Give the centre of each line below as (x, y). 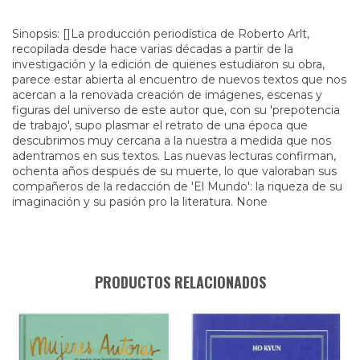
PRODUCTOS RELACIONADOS (180, 282)
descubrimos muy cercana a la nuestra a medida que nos (172, 140)
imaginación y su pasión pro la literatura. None (140, 201)
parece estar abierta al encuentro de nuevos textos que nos (179, 79)
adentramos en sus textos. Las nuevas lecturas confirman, (174, 155)
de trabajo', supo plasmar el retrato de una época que (160, 125)
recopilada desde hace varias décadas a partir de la (153, 49)
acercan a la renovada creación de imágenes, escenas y (167, 94)
